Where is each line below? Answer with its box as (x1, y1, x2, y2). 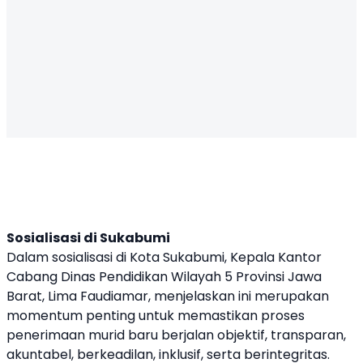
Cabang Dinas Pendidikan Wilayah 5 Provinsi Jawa (6, 267, 322, 286)
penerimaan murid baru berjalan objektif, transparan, (6, 326, 346, 344)
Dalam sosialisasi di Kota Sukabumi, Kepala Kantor (6, 248, 322, 267)
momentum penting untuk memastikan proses (6, 306, 305, 325)
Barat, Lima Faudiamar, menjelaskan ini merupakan (6, 287, 329, 305)
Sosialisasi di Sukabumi (6, 228, 170, 247)
